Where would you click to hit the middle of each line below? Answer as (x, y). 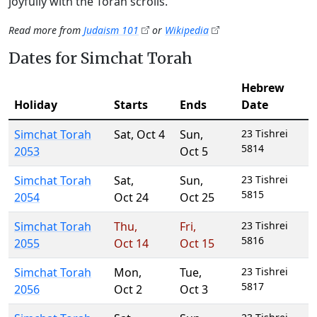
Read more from (46, 30)
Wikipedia (187, 30)
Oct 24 (131, 198)
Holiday (36, 105)
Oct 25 (197, 198)
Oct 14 (131, 244)
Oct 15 (197, 244)
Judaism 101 (111, 30)
